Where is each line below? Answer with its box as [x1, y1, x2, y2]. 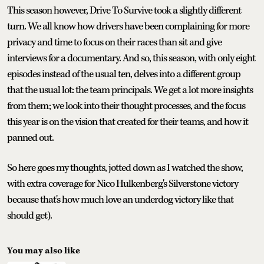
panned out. [7, 131, 54, 145]
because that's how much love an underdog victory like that [7, 193, 233, 207]
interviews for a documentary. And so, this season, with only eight [7, 52, 255, 65]
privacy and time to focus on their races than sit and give [7, 36, 222, 49]
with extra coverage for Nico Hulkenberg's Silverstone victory [7, 177, 238, 191]
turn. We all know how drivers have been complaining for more [7, 20, 249, 34]
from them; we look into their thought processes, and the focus [7, 100, 245, 113]
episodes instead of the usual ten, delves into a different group [7, 68, 240, 81]
